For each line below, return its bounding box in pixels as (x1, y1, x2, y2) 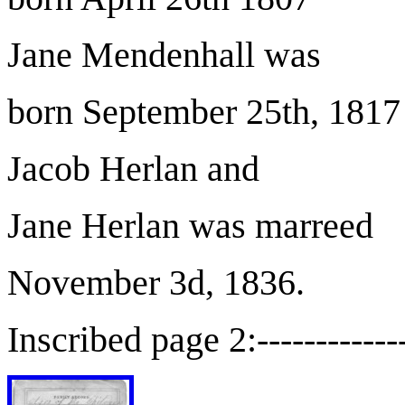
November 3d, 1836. (7, 262, 305, 303)
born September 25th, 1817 (7, 91, 400, 132)
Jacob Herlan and (7, 148, 259, 189)
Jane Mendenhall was (7, 34, 321, 75)
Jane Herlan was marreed (7, 205, 373, 246)
